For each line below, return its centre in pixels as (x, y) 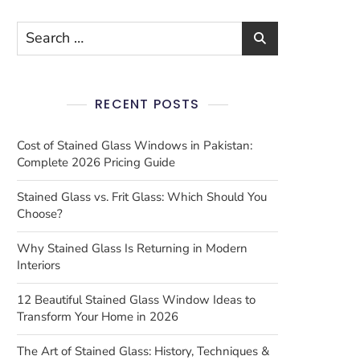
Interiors (39, 265)
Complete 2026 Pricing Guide (96, 162)
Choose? (40, 214)
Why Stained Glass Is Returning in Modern (132, 248)
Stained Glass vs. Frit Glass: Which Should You (142, 197)
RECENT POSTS (147, 104)
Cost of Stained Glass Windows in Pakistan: (135, 145)
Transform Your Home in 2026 (98, 317)
